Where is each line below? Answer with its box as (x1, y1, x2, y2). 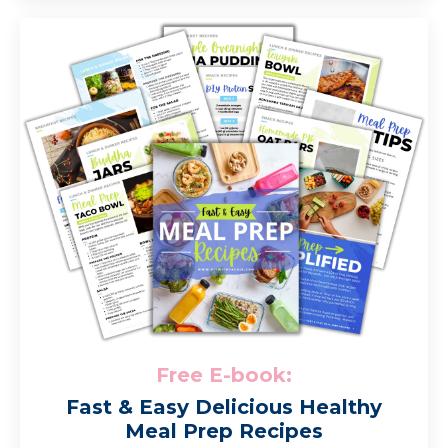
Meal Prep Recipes (125, 418, 323, 443)
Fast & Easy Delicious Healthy (66, 394, 382, 419)
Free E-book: (156, 362, 292, 387)
